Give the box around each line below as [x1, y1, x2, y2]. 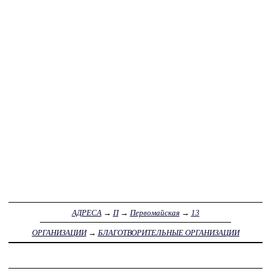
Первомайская [129, 207, 180, 217]
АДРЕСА [71, 207, 102, 217]
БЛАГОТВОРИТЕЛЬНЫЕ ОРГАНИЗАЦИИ [97, 227, 240, 237]
